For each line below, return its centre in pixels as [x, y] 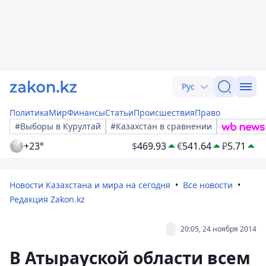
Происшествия [164, 113]
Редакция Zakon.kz [47, 199]
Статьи [119, 113]
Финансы [86, 113]
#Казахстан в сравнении [161, 126]
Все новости [208, 185]
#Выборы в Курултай [58, 126]
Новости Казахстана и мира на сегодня [90, 185]
